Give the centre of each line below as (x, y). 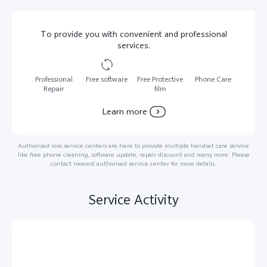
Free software (107, 80)
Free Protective (160, 80)
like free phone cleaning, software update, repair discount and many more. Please (133, 155)
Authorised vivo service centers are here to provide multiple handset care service (133, 146)
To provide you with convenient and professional (133, 35)
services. (133, 46)
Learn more (124, 112)
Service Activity (133, 200)
